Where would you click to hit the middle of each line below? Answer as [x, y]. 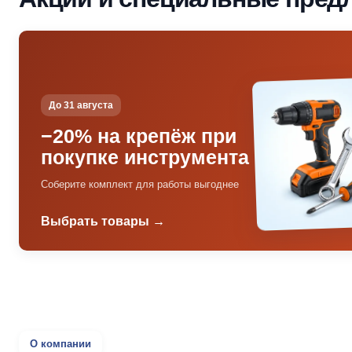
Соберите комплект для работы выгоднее [140, 184]
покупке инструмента [145, 157]
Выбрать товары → [103, 221]
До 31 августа [81, 105]
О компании [60, 343]
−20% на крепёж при [139, 136]
